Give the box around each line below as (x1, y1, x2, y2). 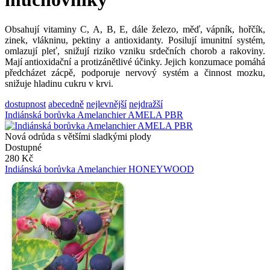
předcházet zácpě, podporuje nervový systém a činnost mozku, (5, 67, 265, 78)
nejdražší (129, 98, 163, 109)
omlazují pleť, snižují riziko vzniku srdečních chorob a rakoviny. (5, 45, 265, 56)
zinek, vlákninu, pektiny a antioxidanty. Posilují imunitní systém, (5, 34, 265, 45)
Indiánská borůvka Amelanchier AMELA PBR (5, 109, 183, 120)
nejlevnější (86, 98, 127, 109)
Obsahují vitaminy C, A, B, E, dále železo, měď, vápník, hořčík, (5, 24, 265, 34)
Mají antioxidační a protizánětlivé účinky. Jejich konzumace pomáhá (5, 56, 265, 67)
